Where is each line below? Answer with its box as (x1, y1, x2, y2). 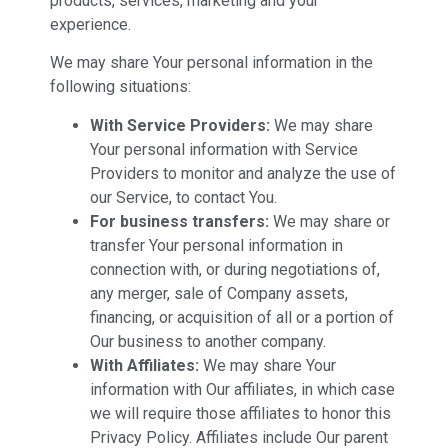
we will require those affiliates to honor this (90, 403, 391, 423)
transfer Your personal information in (90, 235, 343, 255)
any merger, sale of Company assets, (90, 283, 348, 303)
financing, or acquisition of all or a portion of (90, 307, 394, 327)
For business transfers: (90, 211, 269, 231)
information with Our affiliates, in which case (90, 379, 395, 399)
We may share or (269, 211, 390, 231)
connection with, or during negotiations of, (90, 259, 380, 279)
